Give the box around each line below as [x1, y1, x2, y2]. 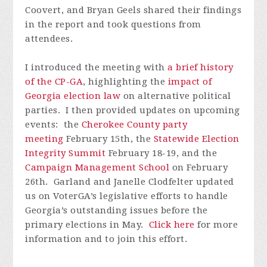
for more [194, 219, 238, 230]
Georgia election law [25, 90, 121, 101]
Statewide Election [153, 133, 240, 144]
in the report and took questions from [25, 18, 201, 30]
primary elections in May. [25, 219, 149, 230]
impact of [167, 76, 212, 87]
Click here [148, 219, 195, 230]
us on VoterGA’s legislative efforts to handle [25, 190, 228, 201]
